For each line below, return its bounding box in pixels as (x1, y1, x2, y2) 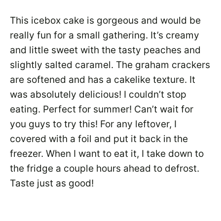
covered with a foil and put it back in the (10, 133, 188, 145)
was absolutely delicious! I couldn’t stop (10, 89, 186, 100)
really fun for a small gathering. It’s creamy (10, 30, 199, 41)
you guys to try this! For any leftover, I (10, 118, 177, 130)
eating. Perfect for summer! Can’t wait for (10, 104, 193, 115)
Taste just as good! (10, 178, 94, 189)
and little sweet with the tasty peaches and (10, 44, 201, 56)
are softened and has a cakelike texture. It (10, 74, 195, 85)
